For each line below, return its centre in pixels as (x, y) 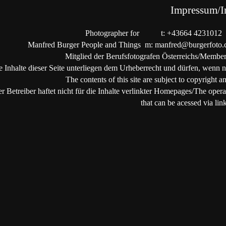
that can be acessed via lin (182, 103)
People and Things (112, 45)
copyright (201, 79)
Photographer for (112, 33)
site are (141, 79)
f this (121, 79)
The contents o (89, 79)
